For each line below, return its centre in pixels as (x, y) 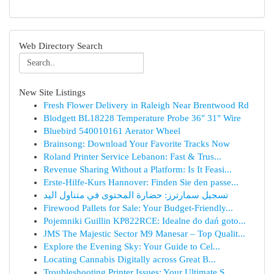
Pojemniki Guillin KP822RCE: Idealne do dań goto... (145, 221)
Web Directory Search (61, 46)
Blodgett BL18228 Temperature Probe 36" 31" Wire (142, 118)
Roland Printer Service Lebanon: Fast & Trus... (132, 157)
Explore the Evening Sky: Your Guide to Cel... (132, 246)
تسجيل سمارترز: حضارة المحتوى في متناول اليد (136, 195)
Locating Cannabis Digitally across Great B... (130, 259)
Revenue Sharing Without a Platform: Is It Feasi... (138, 169)
